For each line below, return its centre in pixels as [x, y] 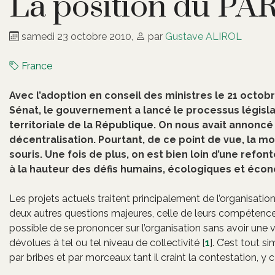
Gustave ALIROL [203, 37]
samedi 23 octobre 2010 [75, 37]
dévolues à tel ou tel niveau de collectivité [104, 243]
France [36, 66]
